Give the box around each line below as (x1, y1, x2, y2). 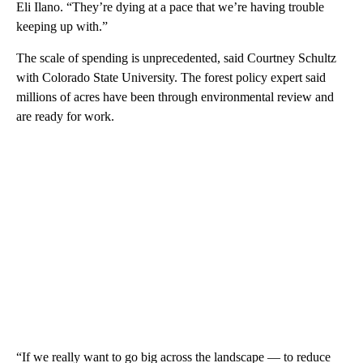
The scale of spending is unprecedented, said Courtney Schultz (16, 51, 336, 66)
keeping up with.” (16, 19, 108, 34)
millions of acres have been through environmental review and (16, 90, 334, 105)
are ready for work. (16, 109, 114, 124)
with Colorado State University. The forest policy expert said (16, 70, 326, 85)
